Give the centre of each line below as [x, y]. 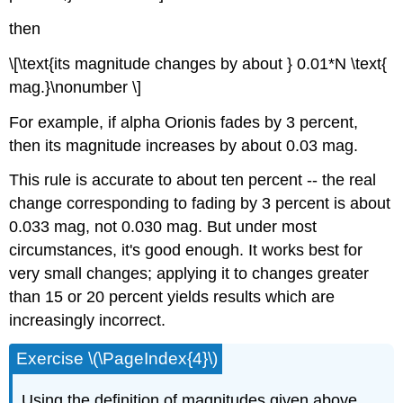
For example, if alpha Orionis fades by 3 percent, [184, 122]
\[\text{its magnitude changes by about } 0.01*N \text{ [198, 63]
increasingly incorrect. [88, 321]
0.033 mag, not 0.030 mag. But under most [163, 227]
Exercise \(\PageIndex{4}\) [117, 359]
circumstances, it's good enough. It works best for [186, 251]
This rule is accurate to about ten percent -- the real [193, 180]
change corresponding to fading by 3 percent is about [200, 204]
